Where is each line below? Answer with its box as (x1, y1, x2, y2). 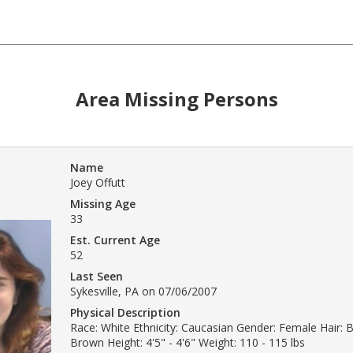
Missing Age (70, 195, 136, 211)
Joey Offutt (70, 174, 125, 190)
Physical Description (70, 304, 180, 320)
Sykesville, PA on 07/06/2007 (70, 283, 217, 299)
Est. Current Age (70, 232, 160, 247)
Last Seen (70, 268, 123, 284)
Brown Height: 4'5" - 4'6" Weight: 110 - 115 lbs (70, 334, 305, 350)
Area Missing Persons (75, 85, 278, 112)
